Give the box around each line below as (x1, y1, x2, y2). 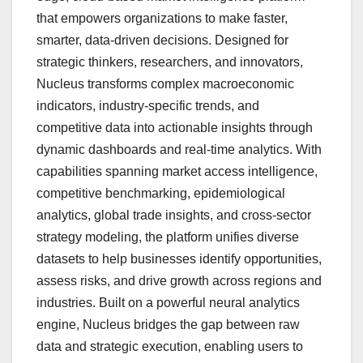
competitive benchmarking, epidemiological (36, 186, 285, 201)
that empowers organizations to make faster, (36, 11, 288, 26)
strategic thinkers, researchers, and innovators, (36, 55, 303, 70)
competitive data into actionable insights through (36, 121, 313, 135)
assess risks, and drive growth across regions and (36, 274, 322, 288)
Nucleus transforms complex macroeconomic (36, 77, 294, 92)
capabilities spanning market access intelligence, (36, 164, 318, 179)
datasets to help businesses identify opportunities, (36, 252, 322, 267)
